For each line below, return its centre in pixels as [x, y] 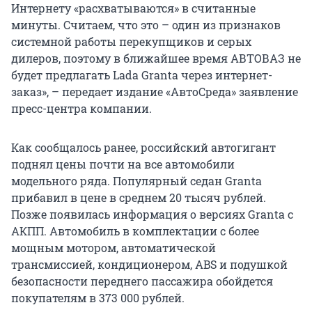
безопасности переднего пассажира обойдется [142, 281]
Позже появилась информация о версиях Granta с [152, 214]
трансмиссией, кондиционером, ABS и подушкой [149, 265]
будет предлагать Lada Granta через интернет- [142, 75]
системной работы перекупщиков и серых [131, 42]
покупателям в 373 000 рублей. [98, 298]
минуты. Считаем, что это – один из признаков [146, 25]
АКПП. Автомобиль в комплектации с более [135, 231]
